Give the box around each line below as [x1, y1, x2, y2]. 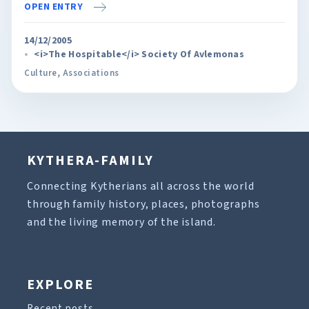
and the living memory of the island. [27, 215, 216, 230]
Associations [62, 66, 119, 79]
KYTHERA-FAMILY [27, 151, 154, 170]
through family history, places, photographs [27, 197, 260, 212]
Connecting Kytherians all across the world [27, 179, 255, 194]
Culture [24, 66, 57, 79]
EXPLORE [27, 275, 94, 295]
